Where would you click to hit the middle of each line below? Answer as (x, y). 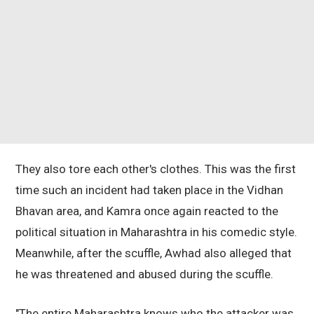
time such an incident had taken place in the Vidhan (149, 190)
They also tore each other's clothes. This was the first (156, 169)
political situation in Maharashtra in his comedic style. (156, 232)
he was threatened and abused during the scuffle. (144, 274)
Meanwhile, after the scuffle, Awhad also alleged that (153, 253)
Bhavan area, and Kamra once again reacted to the (147, 211)
